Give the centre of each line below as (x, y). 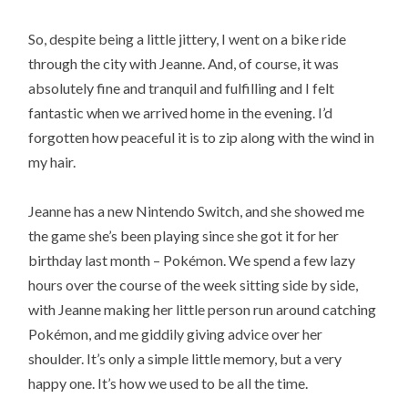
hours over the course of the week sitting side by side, (194, 284)
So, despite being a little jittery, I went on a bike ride (188, 38)
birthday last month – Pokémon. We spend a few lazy (192, 260)
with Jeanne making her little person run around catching (203, 309)
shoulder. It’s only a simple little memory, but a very (185, 358)
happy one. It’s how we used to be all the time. (168, 382)
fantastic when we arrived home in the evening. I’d (181, 112)
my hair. (52, 161)
